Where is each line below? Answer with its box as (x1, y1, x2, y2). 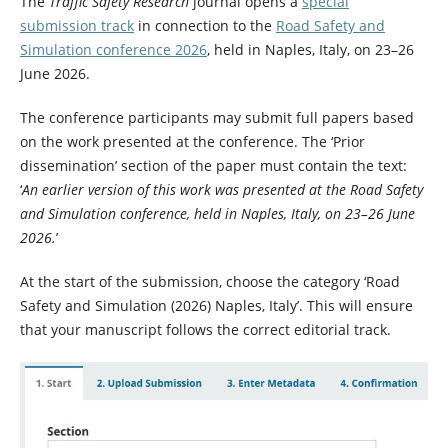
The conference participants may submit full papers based (19, 108, 414, 128)
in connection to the (133, 16, 276, 35)
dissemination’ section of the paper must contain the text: (19, 156, 407, 176)
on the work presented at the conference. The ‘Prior (19, 132, 365, 152)
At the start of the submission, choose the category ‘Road (19, 272, 400, 292)
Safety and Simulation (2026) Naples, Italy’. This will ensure (19, 296, 413, 316)
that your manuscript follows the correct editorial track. (19, 320, 391, 340)
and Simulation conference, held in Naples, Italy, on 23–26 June (19, 204, 415, 224)
